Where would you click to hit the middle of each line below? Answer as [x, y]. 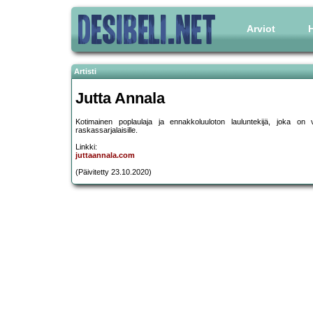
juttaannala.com [105, 155]
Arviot [261, 29]
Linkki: [86, 147]
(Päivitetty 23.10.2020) [114, 172]
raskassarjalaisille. [107, 130]
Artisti [85, 71]
